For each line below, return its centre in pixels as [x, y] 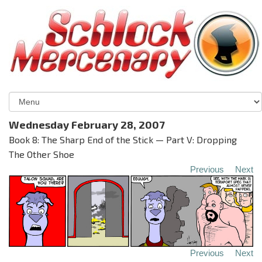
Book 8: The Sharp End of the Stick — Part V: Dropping [123, 139]
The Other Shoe [42, 154]
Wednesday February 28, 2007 [87, 125]
